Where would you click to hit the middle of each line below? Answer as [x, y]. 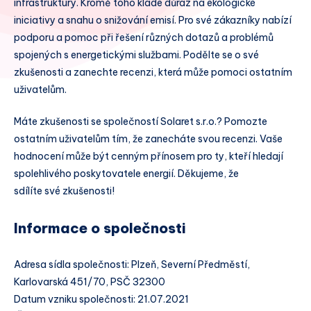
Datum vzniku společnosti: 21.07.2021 [101, 299]
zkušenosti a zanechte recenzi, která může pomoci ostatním [153, 72]
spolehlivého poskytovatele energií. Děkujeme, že [126, 173]
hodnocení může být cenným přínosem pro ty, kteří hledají [149, 156]
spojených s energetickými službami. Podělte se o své [136, 55]
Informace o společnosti [100, 228]
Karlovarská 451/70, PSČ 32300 [90, 281]
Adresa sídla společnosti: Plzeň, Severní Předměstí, [132, 264]
